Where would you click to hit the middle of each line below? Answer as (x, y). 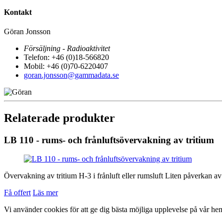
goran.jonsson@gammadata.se (71, 75)
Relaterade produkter (59, 118)
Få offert (17, 193)
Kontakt (18, 12)
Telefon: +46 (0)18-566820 (66, 57)
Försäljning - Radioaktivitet (67, 48)
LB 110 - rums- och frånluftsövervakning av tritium (109, 140)
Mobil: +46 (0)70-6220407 (66, 66)
